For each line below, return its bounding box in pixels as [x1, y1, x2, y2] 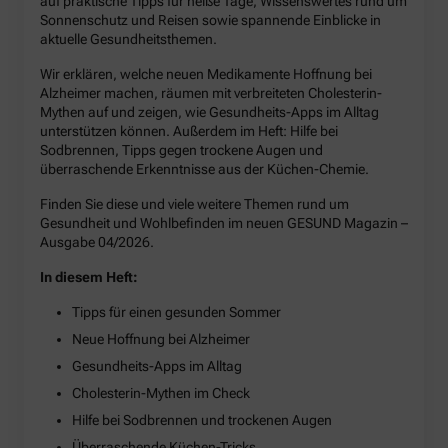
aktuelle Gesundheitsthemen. [40, 31, 217, 48]
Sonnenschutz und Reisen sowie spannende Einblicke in [40, 12, 381, 29]
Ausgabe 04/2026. [40, 234, 154, 251]
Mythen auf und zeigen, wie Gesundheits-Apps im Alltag [40, 104, 379, 121]
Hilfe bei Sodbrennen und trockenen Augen [72, 412, 332, 429]
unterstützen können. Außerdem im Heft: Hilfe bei [40, 123, 338, 140]
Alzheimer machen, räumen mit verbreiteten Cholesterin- [40, 85, 382, 102]
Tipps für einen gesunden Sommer [72, 304, 281, 321]
